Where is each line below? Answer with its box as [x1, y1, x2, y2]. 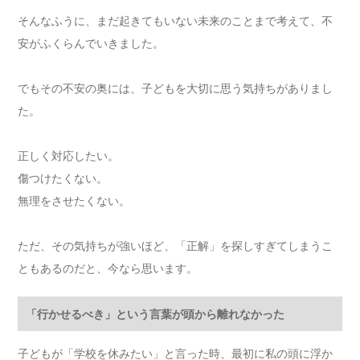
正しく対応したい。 [18, 149, 120, 163]
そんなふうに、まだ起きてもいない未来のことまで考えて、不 [18, 14, 333, 28]
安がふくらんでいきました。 [18, 36, 165, 51]
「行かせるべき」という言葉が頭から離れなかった [26, 307, 285, 321]
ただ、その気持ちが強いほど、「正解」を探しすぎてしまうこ [18, 239, 333, 253]
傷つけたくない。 [18, 171, 108, 186]
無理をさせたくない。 [18, 194, 131, 208]
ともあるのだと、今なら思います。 [18, 261, 198, 276]
